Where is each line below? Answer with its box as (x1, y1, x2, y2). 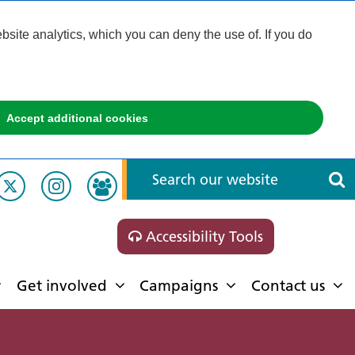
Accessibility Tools (142, 227, 263, 246)
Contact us (251, 277, 325, 295)
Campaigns (139, 277, 219, 295)
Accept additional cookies (6, 112, 148, 124)
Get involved (16, 277, 107, 295)
